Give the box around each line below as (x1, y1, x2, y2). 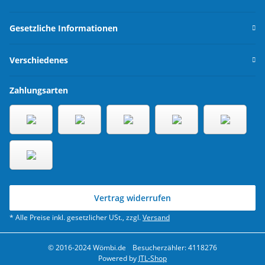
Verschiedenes (9, 54, 68, 66)
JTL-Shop (138, 253, 167, 264)
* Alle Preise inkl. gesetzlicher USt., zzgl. (9, 212, 143, 223)
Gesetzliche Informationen (9, 22, 118, 34)
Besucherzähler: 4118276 (131, 243, 217, 253)
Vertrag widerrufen (94, 192, 171, 204)
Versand (143, 212, 170, 223)
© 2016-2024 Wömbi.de (48, 243, 126, 253)
